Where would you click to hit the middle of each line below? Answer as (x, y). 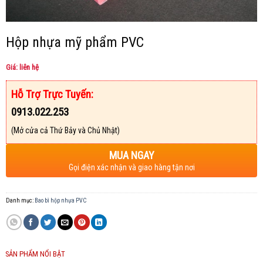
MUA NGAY (131, 156)
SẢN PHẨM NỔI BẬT (36, 254)
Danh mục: (20, 201)
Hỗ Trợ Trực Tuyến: (52, 95)
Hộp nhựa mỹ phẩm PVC (75, 42)
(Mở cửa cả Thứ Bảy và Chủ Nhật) (65, 131)
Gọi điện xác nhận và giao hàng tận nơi (131, 168)
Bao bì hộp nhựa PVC (60, 201)
